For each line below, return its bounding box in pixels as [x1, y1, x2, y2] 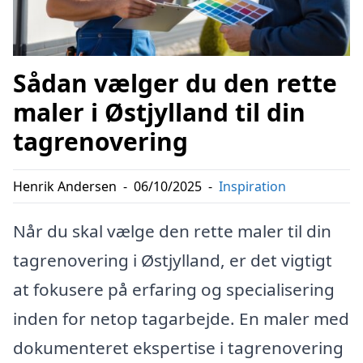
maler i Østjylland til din [13, 95, 305, 129]
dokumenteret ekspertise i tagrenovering [13, 335, 344, 359]
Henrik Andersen [13, 177, 117, 195]
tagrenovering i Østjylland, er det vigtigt [13, 248, 332, 271]
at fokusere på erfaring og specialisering [13, 277, 335, 301]
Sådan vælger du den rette [13, 66, 337, 100]
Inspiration [219, 177, 286, 195]
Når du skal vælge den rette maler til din [13, 219, 331, 242]
